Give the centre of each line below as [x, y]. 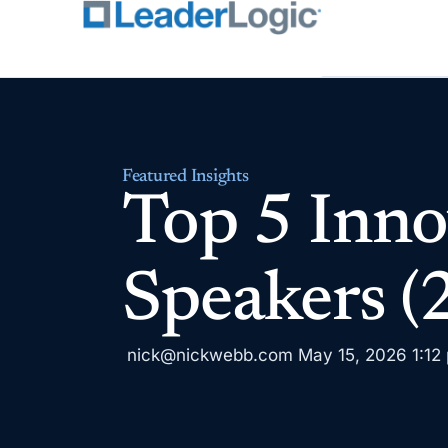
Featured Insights [185, 177]
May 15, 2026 [352, 355]
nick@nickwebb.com [210, 355]
